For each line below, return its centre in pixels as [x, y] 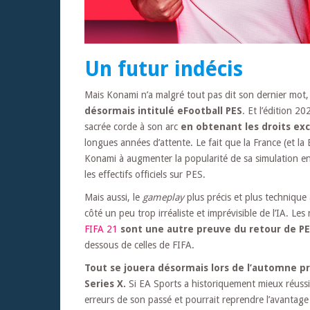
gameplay [163, 198]
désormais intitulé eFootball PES [163, 111]
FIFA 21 [101, 229]
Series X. [105, 284]
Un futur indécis [164, 69]
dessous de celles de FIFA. [139, 245]
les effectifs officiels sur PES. [145, 175]
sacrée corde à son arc [133, 127]
